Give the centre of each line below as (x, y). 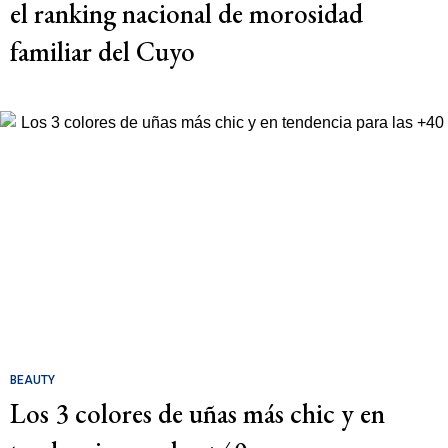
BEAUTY (32, 379)
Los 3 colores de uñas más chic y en (197, 413)
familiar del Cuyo (102, 51)
